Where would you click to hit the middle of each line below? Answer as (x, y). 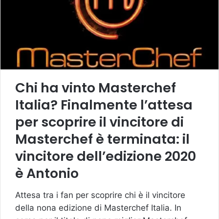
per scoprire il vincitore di (99, 122)
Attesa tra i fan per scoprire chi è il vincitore (100, 195)
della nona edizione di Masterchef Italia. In (98, 208)
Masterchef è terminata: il (102, 139)
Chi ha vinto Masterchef (96, 88)
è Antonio (47, 174)
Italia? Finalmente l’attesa (104, 105)
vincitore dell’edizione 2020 (106, 156)
